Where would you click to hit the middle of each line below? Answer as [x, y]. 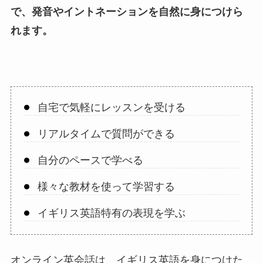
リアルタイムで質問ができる [106, 134]
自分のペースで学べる [90, 160]
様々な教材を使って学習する [106, 186]
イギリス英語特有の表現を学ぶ [111, 213]
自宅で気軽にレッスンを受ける [111, 107]
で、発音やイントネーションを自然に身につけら [127, 11]
